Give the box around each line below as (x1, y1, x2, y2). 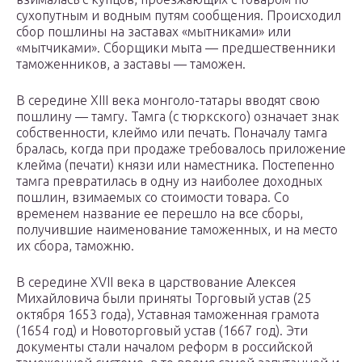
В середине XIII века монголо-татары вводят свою (16, 93, 320, 108)
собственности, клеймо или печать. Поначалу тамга (16, 125, 327, 141)
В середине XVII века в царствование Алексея (16, 275, 296, 290)
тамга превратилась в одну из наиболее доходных (16, 174, 322, 189)
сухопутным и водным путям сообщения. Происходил (16, 8, 341, 23)
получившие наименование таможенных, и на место (16, 222, 338, 238)
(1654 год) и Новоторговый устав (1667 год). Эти (16, 323, 308, 339)
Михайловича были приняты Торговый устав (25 (16, 291, 312, 306)
